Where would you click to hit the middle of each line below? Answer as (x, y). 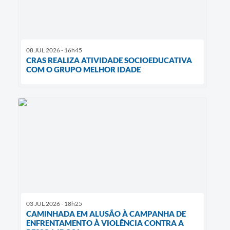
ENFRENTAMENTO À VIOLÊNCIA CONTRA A (105, 223)
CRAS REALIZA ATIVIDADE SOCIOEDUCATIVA (109, 60)
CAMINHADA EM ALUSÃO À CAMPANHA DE (106, 213)
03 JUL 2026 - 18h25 (54, 203)
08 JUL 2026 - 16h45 (54, 50)
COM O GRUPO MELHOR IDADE (83, 70)
